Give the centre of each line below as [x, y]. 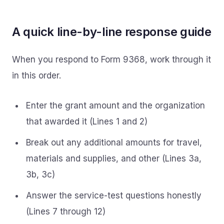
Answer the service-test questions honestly [114, 195]
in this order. [36, 75]
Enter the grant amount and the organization [115, 105]
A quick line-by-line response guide [112, 32]
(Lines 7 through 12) [66, 211]
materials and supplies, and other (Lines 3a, [114, 158]
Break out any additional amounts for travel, [114, 142]
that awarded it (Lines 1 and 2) [87, 121]
